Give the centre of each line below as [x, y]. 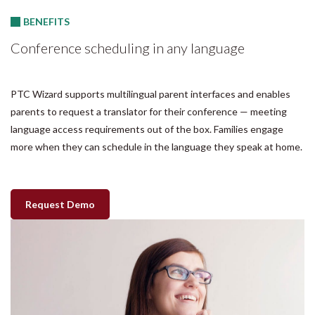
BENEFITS [46, 21]
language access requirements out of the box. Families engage [147, 129]
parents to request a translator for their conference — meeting [149, 111]
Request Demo [60, 204]
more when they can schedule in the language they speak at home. [156, 146]
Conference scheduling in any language [128, 47]
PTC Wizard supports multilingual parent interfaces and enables [150, 94]
